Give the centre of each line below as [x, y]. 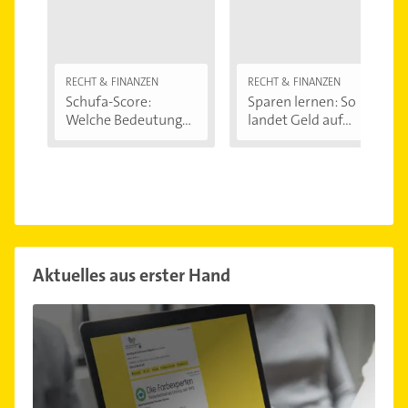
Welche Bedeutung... [128, 119]
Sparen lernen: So [302, 101]
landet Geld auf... [300, 119]
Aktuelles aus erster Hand [132, 275]
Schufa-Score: [108, 101]
